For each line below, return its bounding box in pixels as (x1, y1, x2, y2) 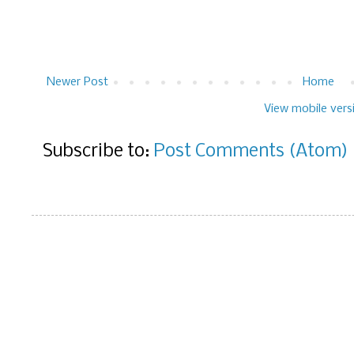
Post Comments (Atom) (153, 142, 348, 162)
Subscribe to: (43, 142, 153, 162)
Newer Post (47, 76, 108, 89)
